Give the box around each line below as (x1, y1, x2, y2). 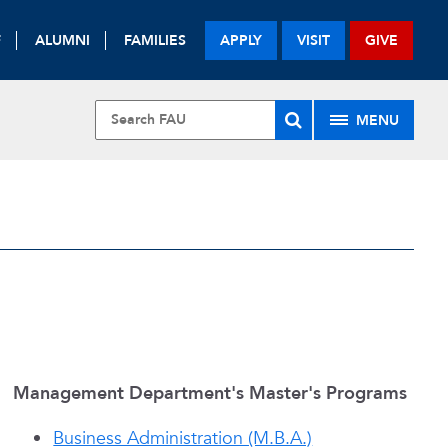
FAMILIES (124, 30, 187, 50)
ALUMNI (35, 30, 91, 50)
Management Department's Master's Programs (13, 381, 408, 406)
